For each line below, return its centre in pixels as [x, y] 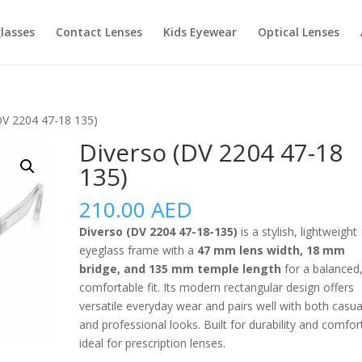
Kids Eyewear [200, 32]
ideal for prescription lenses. [153, 343]
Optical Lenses [298, 32]
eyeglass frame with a [139, 250]
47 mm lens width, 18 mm [271, 250]
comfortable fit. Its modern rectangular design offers [217, 287]
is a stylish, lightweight [298, 232]
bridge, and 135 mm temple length [181, 269]
